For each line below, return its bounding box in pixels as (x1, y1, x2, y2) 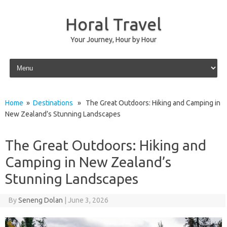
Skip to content (7, 56, 55, 64)
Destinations (33, 99, 73, 107)
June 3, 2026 (67, 196, 108, 204)
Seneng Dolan (18, 196, 63, 204)
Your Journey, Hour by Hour (70, 35, 157, 44)
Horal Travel (65, 14, 162, 33)
